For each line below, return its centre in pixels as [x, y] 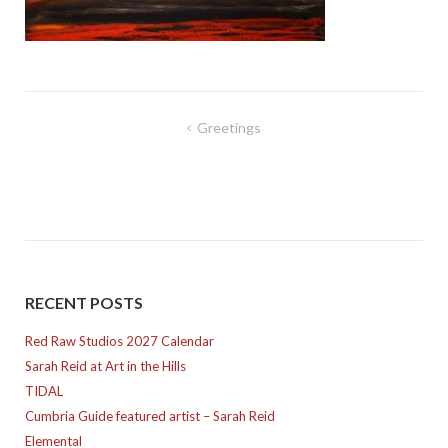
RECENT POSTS [83, 302]
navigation [76, 155]
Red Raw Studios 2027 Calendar [119, 341]
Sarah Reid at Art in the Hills [105, 366]
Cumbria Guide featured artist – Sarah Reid [149, 416]
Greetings [228, 127]
